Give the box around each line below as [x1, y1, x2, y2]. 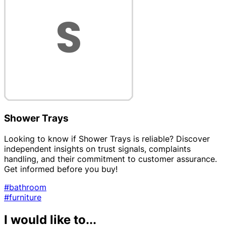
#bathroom [4, 182, 46, 192]
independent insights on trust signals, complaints [4, 143, 191, 154]
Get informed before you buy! [4, 163, 118, 174]
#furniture [4, 192, 41, 202]
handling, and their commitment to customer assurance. [4, 153, 217, 164]
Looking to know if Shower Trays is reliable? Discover [4, 133, 210, 144]
